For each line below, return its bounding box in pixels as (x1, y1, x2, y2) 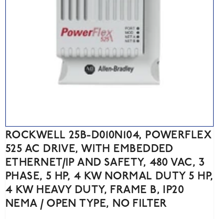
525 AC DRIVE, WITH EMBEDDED (5, 143, 173, 155)
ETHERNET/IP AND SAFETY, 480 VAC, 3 (5, 157, 204, 169)
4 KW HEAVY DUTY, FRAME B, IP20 (5, 184, 184, 196)
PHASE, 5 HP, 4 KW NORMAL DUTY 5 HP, (5, 171, 214, 182)
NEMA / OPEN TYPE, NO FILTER (5, 198, 167, 210)
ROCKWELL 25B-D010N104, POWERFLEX (5, 130, 212, 141)
